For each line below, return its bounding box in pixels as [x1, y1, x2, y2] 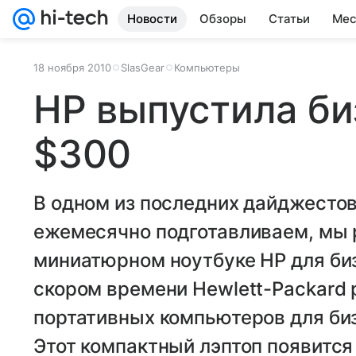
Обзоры [199, 11, 246, 26]
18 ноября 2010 [33, 61, 111, 74]
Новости [127, 11, 177, 26]
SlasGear [121, 61, 164, 74]
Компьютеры [174, 61, 240, 74]
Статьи [269, 11, 310, 26]
